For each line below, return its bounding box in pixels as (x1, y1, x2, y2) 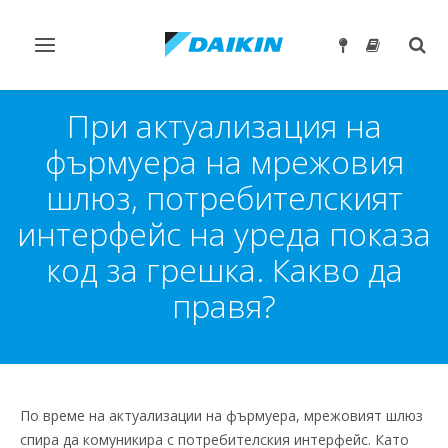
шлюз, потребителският (45, 176, 403, 219)
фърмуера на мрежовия (44, 140, 404, 183)
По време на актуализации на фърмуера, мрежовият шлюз (20, 406, 423, 425)
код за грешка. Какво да (45, 248, 403, 291)
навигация (43, 79, 114, 98)
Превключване (43, 43, 142, 62)
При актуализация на (66, 104, 382, 147)
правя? (172, 284, 276, 327)
